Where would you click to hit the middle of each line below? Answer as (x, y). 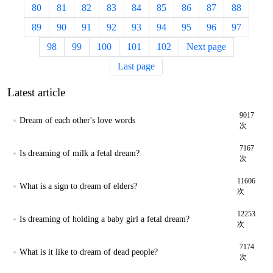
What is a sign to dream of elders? (78, 186)
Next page (206, 47)
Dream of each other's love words (77, 120)
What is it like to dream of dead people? (89, 252)
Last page (136, 66)
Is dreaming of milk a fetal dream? (80, 153)
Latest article (36, 92)
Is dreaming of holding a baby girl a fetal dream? (105, 219)
